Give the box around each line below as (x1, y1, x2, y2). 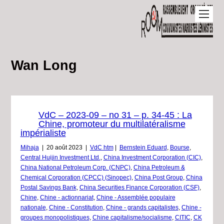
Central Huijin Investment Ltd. (20, 154, 100, 160)
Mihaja (20, 144, 39, 150)
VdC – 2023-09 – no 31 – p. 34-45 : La (38, 110, 192, 120)
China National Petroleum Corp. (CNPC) (20, 164, 130, 170)
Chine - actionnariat (39, 194, 93, 200)
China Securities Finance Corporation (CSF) (79, 184, 199, 190)
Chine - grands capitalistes (105, 204, 178, 210)
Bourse (169, 144, 189, 150)
